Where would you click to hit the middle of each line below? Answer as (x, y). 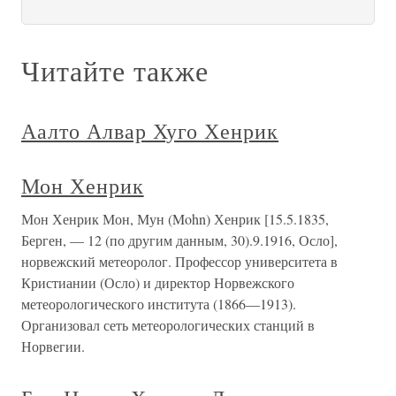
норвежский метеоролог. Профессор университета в (179, 261)
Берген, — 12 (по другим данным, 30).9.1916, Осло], (179, 240)
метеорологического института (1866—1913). (159, 304)
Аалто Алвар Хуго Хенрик (150, 131)
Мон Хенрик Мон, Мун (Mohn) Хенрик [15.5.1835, (175, 219)
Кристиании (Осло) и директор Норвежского (158, 282)
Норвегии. (53, 346)
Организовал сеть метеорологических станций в (168, 325)
